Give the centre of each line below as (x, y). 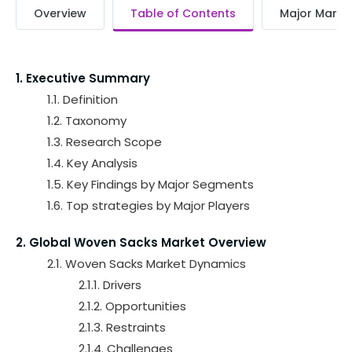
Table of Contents (183, 13)
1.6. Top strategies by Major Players (148, 205)
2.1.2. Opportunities (132, 306)
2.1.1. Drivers (110, 285)
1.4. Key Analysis (92, 163)
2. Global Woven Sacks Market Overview (141, 242)
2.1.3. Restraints (122, 327)
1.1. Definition (82, 99)
